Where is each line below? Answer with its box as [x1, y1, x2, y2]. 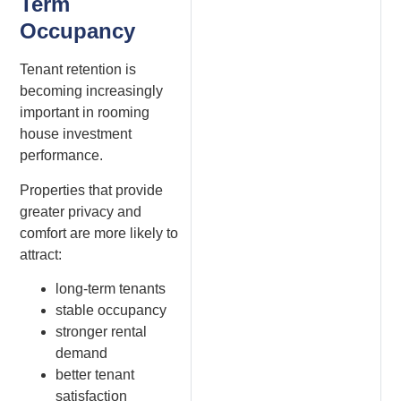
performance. [20, 148, 104, 164]
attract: [20, 246, 63, 262]
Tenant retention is [20, 62, 137, 78]
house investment [20, 126, 132, 142]
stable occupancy [55, 302, 167, 318]
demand [55, 345, 108, 361]
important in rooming [20, 105, 150, 121]
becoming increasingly [20, 83, 164, 99]
